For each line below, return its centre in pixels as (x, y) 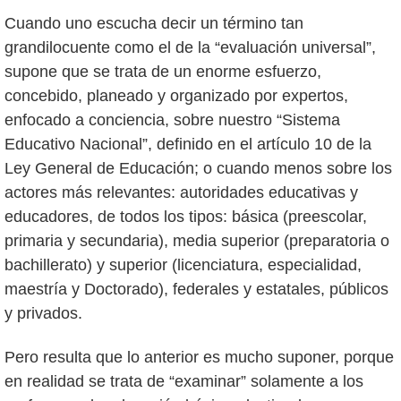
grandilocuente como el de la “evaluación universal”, (190, 48)
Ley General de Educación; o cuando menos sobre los (198, 169)
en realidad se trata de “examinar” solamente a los (184, 382)
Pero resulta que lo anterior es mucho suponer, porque (199, 358)
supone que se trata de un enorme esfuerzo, (163, 72)
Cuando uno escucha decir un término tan (154, 24)
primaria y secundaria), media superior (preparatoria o (197, 241)
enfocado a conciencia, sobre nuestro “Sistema (172, 120)
